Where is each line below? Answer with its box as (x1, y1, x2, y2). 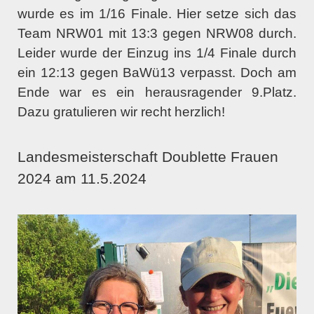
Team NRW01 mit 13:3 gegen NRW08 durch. (18, 26, 296, 41)
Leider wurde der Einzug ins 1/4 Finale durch (18, 46, 296, 61)
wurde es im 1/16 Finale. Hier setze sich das (18, 6, 296, 22)
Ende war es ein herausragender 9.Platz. (18, 85, 296, 100)
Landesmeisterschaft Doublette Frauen (18, 149, 278, 166)
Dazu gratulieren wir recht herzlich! (18, 104, 225, 120)
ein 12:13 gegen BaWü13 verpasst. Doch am (18, 65, 296, 81)
